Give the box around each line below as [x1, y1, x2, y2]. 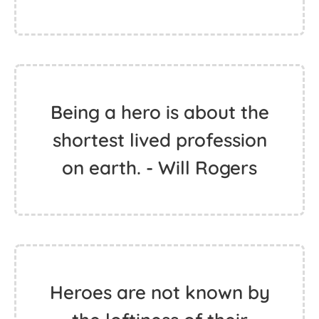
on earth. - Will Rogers [62, 156, 257, 179]
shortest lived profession [52, 128, 267, 152]
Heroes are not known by [49, 281, 270, 304]
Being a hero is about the [50, 100, 269, 124]
